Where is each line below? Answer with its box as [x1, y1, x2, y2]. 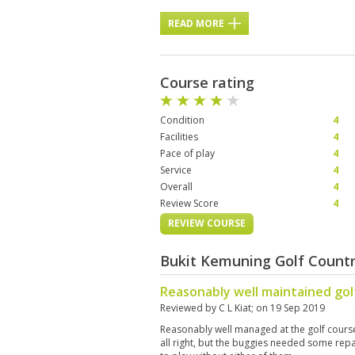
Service [160, 163, 192, 177]
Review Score [160, 197, 219, 210]
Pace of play [160, 147, 215, 160]
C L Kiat [219, 301, 251, 315]
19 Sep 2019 [270, 301, 325, 315]
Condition [160, 113, 204, 127]
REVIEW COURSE [168, 216, 246, 230]
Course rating [160, 73, 254, 92]
